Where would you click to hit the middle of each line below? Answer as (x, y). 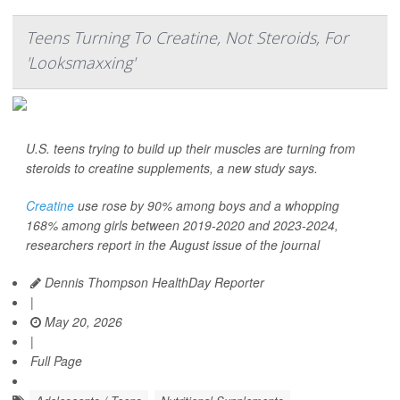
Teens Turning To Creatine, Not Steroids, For (187, 37)
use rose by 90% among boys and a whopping (207, 205)
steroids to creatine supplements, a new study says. (172, 168)
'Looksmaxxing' (80, 62)
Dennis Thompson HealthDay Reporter (153, 282)
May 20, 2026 (82, 321)
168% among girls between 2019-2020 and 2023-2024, (182, 225)
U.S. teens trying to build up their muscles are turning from (191, 148)
